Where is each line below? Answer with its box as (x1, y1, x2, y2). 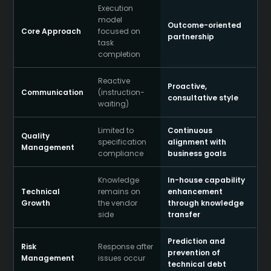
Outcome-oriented (168, 20, 242, 30)
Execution (98, 3, 134, 13)
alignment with (168, 137, 227, 147)
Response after (98, 241, 154, 252)
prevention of (168, 247, 221, 258)
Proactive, (168, 81, 207, 91)
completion (98, 49, 141, 59)
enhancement (168, 186, 223, 197)
